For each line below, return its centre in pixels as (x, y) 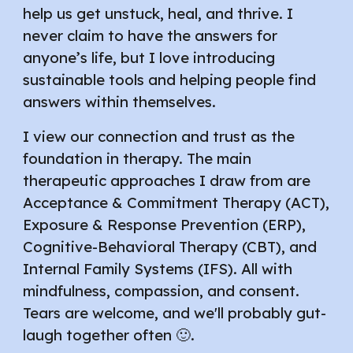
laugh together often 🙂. (109, 335)
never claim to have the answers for (150, 35)
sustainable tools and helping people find (170, 80)
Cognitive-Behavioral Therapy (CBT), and (170, 247)
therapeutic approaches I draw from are (167, 180)
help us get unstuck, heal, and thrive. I (158, 13)
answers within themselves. (122, 102)
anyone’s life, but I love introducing (149, 58)
